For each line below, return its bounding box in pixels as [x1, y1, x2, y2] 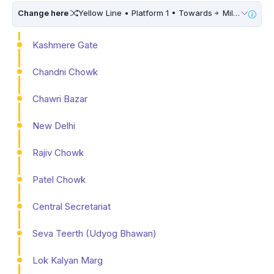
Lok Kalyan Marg [32, 254, 103, 266]
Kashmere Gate [32, 39, 98, 51]
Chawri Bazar [32, 92, 87, 105]
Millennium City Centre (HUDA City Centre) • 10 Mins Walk [220, 7, 233, 18]
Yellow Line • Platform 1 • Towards [78, 7, 212, 18]
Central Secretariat [32, 200, 111, 212]
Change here [18, 7, 70, 18]
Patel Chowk [32, 173, 86, 185]
